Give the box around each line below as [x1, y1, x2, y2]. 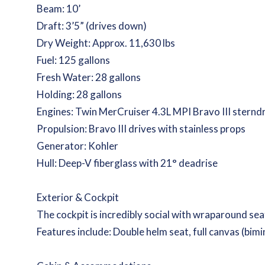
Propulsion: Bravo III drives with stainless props [37, 122, 246, 135]
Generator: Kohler [37, 140, 119, 152]
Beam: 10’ [37, 2, 81, 15]
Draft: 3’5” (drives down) [37, 20, 147, 32]
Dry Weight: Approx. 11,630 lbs [37, 37, 176, 49]
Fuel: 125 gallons [37, 54, 111, 66]
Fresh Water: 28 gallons [37, 71, 141, 83]
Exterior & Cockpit [37, 191, 119, 203]
